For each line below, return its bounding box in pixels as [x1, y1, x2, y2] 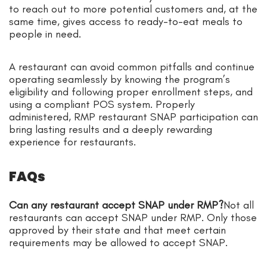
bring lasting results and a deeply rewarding [9, 122, 212, 136]
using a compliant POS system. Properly [9, 97, 195, 111]
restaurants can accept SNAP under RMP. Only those [9, 210, 257, 224]
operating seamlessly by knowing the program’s [9, 72, 230, 86]
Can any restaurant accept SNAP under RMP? [9, 198, 223, 212]
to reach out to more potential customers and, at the [9, 2, 257, 15]
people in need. [9, 27, 81, 41]
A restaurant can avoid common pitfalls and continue [9, 60, 254, 73]
